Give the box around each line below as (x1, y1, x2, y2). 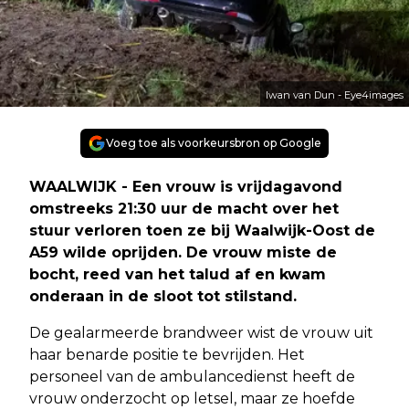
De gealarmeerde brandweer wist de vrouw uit (29, 324, 373, 342)
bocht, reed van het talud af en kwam (29, 266, 326, 284)
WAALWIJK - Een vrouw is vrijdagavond (29, 178, 342, 196)
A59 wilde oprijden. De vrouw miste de (29, 244, 337, 262)
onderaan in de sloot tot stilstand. (29, 288, 297, 306)
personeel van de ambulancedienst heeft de (29, 368, 355, 386)
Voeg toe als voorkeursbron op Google (106, 136, 321, 151)
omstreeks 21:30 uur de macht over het (29, 200, 339, 218)
